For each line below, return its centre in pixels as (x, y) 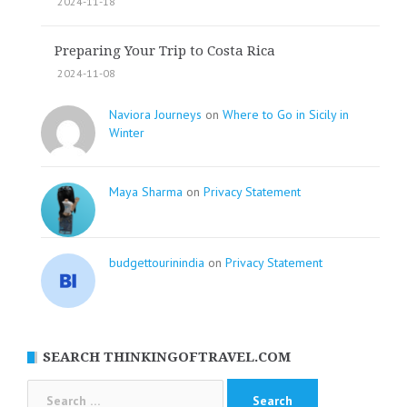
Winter (127, 132)
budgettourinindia (157, 262)
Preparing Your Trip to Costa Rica (165, 50)
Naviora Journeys (155, 114)
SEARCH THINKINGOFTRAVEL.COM (167, 357)
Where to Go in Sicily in (286, 114)
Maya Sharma (146, 191)
